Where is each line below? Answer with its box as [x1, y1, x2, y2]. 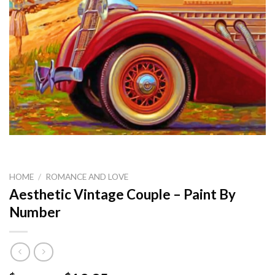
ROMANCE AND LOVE [45, 171, 129, 182]
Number [9, 204, 61, 221]
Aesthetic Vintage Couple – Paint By [9, 186, 236, 203]
